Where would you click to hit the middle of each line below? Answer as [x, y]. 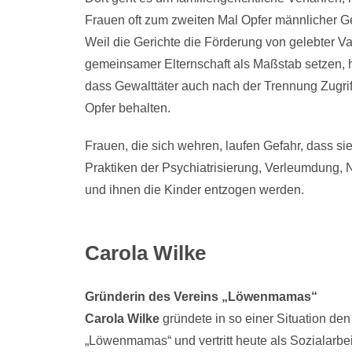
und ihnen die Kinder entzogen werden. [194, 189]
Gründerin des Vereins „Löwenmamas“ [201, 296]
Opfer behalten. [127, 108]
